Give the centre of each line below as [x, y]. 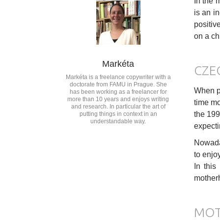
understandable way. [118, 121]
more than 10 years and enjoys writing [118, 99]
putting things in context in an [118, 114]
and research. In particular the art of [118, 106]
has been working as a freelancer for [118, 92]
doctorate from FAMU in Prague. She [118, 84]
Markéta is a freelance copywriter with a [118, 77]
